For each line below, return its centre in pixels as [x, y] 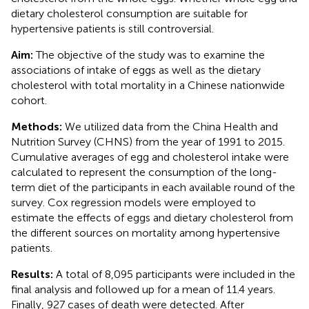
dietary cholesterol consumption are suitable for [129, 13]
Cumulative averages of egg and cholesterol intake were [150, 157]
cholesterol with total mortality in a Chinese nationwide [148, 85]
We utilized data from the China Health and [170, 126]
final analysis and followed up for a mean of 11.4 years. [143, 289]
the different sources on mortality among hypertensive [146, 232]
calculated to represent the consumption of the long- [144, 172]
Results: [32, 274]
